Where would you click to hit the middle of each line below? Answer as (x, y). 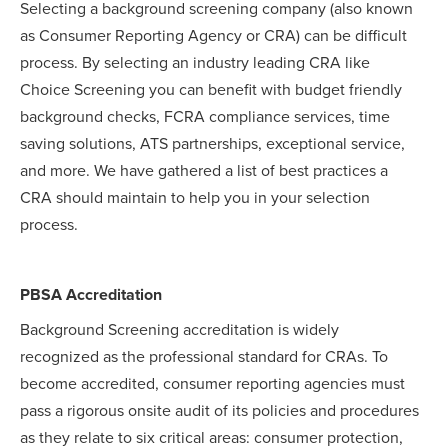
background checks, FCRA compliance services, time (205, 117)
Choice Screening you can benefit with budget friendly (211, 90)
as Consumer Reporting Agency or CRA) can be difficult (213, 36)
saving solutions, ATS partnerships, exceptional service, (212, 144)
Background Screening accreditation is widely (179, 330)
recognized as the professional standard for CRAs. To (204, 357)
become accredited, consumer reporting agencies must (212, 384)
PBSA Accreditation (91, 295)
